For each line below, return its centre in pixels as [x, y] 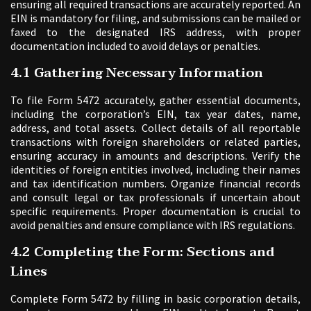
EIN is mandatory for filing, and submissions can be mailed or [155, 18]
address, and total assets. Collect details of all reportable [155, 128]
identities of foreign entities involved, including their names [155, 170]
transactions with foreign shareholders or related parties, [155, 142]
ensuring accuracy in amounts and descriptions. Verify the [155, 156]
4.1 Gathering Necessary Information [137, 73]
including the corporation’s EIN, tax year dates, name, [155, 114]
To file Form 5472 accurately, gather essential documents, [155, 100]
